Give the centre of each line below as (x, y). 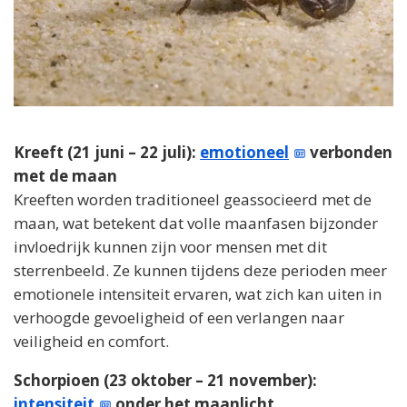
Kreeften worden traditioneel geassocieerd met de (193, 199)
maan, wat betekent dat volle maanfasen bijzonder (196, 223)
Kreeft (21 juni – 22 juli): (107, 152)
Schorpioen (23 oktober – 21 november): (165, 380)
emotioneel (244, 152)
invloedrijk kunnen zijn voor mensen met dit (170, 246)
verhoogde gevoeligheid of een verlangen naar (179, 317)
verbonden (350, 152)
